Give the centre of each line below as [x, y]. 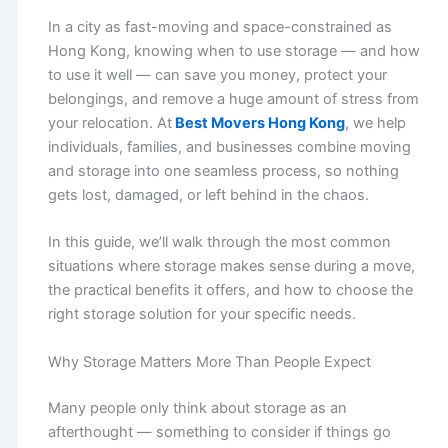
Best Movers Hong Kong [259, 123]
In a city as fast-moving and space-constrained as [219, 27]
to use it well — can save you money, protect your [217, 75]
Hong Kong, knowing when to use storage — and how [233, 51]
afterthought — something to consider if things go [219, 431]
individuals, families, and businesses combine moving [229, 147]
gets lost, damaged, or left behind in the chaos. [208, 195]
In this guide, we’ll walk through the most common [219, 242]
